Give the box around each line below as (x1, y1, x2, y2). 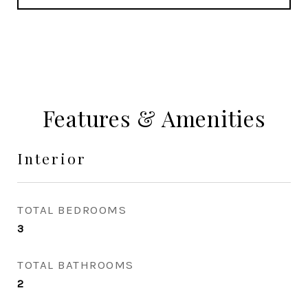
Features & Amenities (42, 103, 266, 133)
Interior (17, 148, 87, 168)
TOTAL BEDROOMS (17, 203, 126, 217)
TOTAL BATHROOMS (17, 258, 134, 272)
